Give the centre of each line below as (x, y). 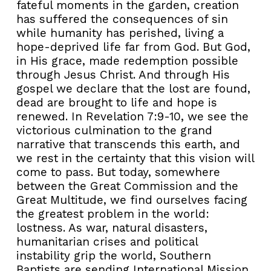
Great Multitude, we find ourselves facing (132, 200)
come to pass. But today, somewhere (118, 172)
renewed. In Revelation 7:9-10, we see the (132, 116)
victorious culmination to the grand (114, 130)
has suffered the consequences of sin (122, 19)
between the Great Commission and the (127, 186)
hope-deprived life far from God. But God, (133, 47)
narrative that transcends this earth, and (128, 144)
